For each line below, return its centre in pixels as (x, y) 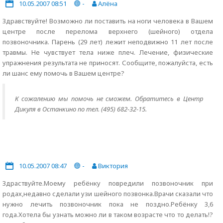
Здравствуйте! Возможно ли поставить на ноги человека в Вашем (108, 21)
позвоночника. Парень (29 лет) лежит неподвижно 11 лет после (108, 42)
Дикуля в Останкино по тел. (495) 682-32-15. (81, 109)
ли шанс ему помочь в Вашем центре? (63, 73)
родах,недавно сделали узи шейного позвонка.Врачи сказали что (108, 194)
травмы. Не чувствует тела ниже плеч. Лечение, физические (108, 52)
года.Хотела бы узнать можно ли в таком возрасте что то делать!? (108, 215)
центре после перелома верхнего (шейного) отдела (108, 31)
